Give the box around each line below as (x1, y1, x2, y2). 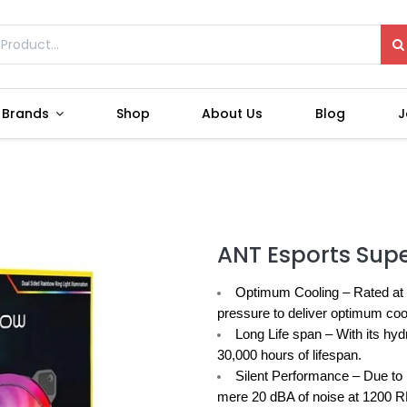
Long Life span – (234, 326, 333, 342)
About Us (202, 104, 263, 124)
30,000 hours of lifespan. (217, 347, 362, 362)
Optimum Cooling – (234, 284, 350, 300)
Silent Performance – (234, 368, 360, 383)
